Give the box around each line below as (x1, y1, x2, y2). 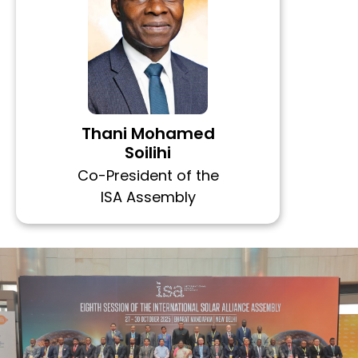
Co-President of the (77, 165, 219, 186)
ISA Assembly (100, 187, 196, 208)
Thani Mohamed (81, 122, 215, 145)
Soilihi (125, 141, 171, 165)
